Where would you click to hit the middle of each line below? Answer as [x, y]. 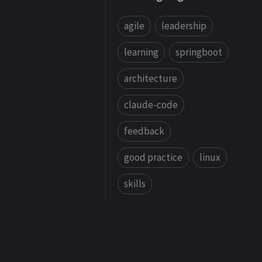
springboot [199, 52]
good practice [153, 157]
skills [135, 184]
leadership [184, 26]
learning [141, 52]
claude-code [151, 105]
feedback [144, 131]
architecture [150, 78]
